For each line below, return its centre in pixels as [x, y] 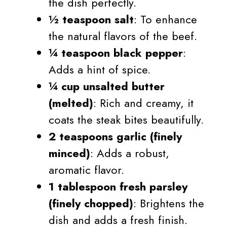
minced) [69, 153]
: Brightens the [169, 203]
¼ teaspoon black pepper [116, 53]
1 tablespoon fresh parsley [118, 187]
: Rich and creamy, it [143, 103]
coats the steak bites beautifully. [126, 120]
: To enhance [165, 20]
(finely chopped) [91, 203]
